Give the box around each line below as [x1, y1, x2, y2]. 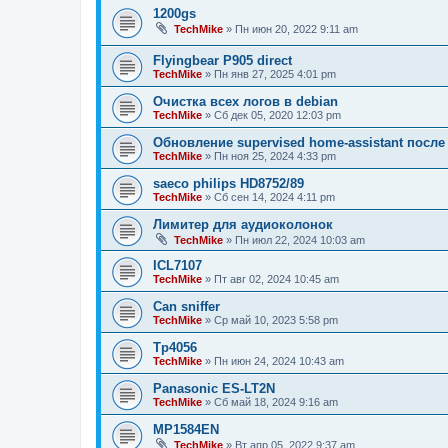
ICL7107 [153, 257, 202, 273]
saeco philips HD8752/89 [153, 175, 304, 191]
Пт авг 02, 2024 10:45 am [214, 272, 339, 285]
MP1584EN [153, 421, 219, 437]
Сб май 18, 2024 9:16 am [214, 395, 338, 408]
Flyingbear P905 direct [153, 52, 292, 68]
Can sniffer [153, 298, 220, 314]
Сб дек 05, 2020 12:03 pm [214, 108, 341, 121]
